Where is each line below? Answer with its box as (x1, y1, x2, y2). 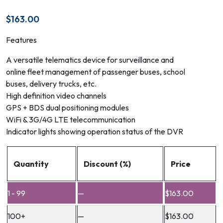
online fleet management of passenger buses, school (6, 66, 185, 77)
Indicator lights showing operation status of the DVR (6, 126, 183, 136)
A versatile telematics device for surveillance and (6, 54, 174, 65)
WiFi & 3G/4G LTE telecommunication (6, 114, 135, 124)
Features (6, 34, 37, 45)
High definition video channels (6, 90, 107, 101)
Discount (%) (84, 158, 131, 169)
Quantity (13, 158, 49, 169)
